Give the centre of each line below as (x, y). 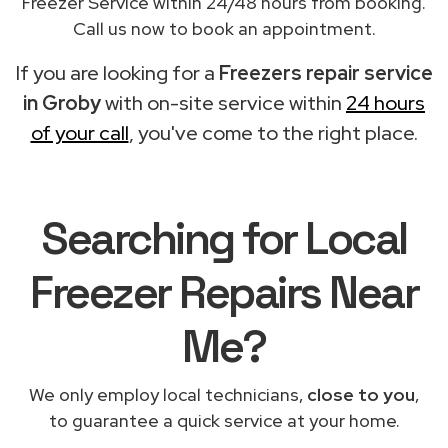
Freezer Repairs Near (224, 292)
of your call (79, 132)
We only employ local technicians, (168, 394)
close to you (361, 394)
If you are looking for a (117, 72)
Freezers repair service (325, 72)
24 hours (385, 102)
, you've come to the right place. (273, 132)
